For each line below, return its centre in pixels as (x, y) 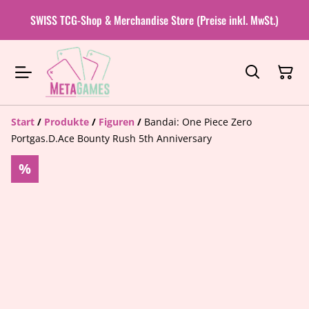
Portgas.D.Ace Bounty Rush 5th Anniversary (111, 138)
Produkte (67, 121)
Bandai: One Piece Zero (198, 121)
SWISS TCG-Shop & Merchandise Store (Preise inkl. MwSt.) (154, 20)
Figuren (117, 121)
